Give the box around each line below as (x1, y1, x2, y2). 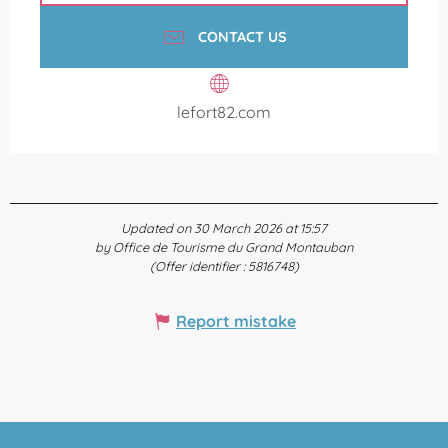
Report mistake (176, 311, 296, 332)
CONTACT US (197, 27, 287, 46)
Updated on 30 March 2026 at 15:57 (121, 220, 327, 237)
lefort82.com (177, 102, 271, 123)
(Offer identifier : (149, 258, 248, 275)
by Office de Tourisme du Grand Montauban (95, 239, 353, 256)
